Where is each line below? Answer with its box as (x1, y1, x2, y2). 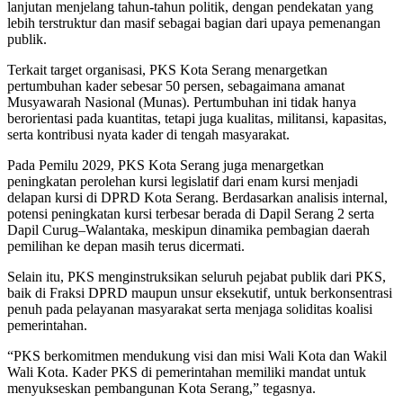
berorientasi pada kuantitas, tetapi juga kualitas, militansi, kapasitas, (7, 110, 387, 126)
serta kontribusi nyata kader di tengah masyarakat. (7, 126, 290, 142)
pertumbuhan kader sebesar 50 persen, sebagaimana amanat (7, 77, 345, 94)
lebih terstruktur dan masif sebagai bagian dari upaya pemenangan (7, 14, 381, 31)
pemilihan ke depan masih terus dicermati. (7, 237, 245, 254)
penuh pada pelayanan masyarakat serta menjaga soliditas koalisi (7, 300, 372, 317)
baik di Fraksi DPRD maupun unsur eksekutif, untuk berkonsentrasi (7, 284, 392, 300)
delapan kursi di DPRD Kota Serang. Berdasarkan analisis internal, (7, 189, 388, 205)
